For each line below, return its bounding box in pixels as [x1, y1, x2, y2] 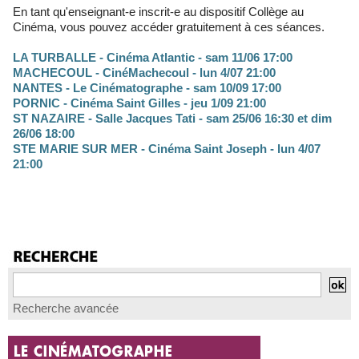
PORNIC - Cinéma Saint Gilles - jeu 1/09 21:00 [13, 96, 266, 111]
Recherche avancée [13, 301, 119, 315]
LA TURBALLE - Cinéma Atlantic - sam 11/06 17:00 [13, 50, 292, 65]
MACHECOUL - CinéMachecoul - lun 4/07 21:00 [13, 66, 276, 80]
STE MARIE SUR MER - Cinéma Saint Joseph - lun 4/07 [13, 142, 321, 156]
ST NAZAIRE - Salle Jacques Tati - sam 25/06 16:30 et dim [13, 111, 332, 126]
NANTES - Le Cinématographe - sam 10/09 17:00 [13, 81, 281, 95]
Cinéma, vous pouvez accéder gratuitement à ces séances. [13, 20, 325, 34]
